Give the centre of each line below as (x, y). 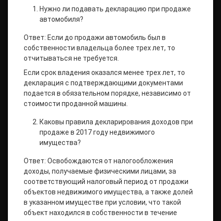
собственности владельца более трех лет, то (99, 48)
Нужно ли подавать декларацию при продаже (115, 9)
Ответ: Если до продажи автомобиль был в (95, 37)
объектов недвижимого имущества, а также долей (108, 192)
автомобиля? (61, 19)
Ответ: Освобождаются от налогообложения (98, 161)
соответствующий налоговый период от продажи (106, 182)
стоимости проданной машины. (76, 104)
